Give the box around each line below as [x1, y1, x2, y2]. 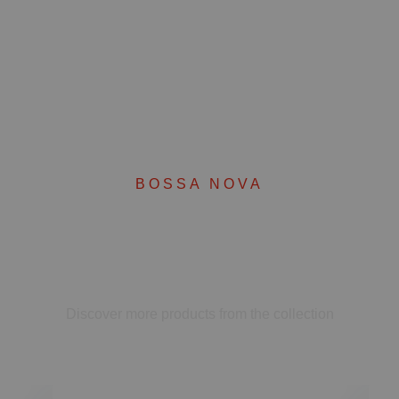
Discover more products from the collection [65, 306, 334, 322]
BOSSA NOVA [135, 176, 264, 192]
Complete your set [63, 229, 336, 269]
